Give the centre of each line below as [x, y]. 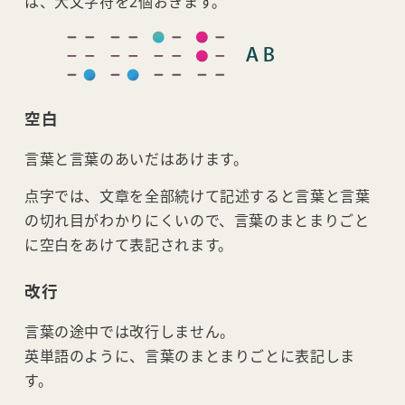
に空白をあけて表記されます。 [128, 245]
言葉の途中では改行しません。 [129, 332]
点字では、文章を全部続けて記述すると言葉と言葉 [197, 197]
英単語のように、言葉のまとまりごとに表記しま [189, 357]
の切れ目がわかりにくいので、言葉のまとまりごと [197, 221]
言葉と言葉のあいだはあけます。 [136, 160]
